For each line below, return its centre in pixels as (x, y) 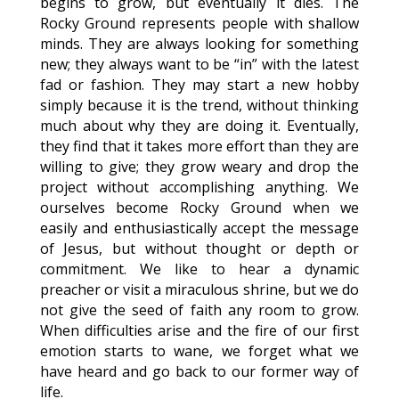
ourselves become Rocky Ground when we (199, 208)
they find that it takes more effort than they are (199, 146)
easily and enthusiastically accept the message (199, 228)
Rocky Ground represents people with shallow (199, 23)
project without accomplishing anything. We (199, 187)
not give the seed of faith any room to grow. (199, 310)
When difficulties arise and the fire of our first (199, 330)
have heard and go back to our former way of (199, 371)
